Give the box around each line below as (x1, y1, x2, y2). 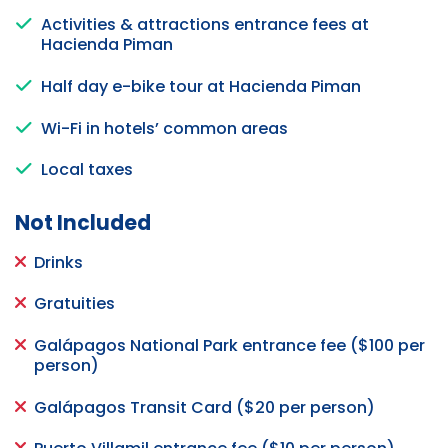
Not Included (15, 208, 151, 237)
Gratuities (34, 292, 115, 316)
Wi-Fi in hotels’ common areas (41, 116, 288, 140)
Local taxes (41, 158, 133, 182)
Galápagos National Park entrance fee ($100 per (34, 333, 425, 357)
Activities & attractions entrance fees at (41, 13, 369, 37)
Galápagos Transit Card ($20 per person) (34, 395, 375, 419)
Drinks (34, 250, 83, 274)
